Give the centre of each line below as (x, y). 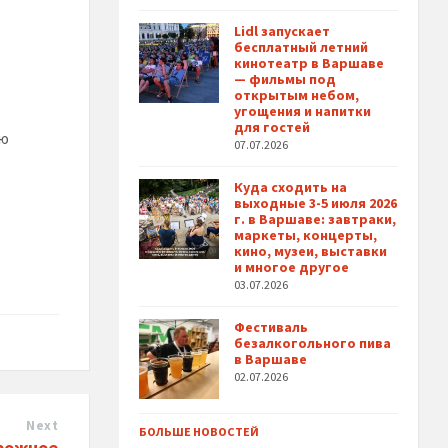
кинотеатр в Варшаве (309, 63)
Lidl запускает (282, 31)
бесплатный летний (301, 47)
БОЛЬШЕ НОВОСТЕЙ (199, 432)
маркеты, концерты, (306, 235)
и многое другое (292, 267)
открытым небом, (297, 95)
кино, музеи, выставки (311, 251)
